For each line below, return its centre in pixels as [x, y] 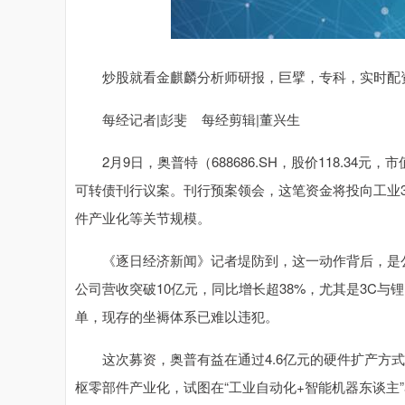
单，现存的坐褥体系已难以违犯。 [177, 316]
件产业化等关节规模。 [143, 217]
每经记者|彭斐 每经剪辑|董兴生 [195, 119]
